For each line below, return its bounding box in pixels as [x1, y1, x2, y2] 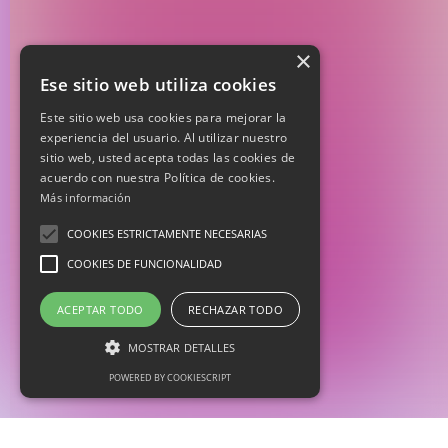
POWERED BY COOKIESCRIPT [109, 371, 231, 384]
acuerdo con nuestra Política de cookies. [40, 169, 276, 186]
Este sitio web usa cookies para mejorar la [40, 109, 287, 126]
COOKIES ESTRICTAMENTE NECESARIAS [67, 226, 267, 241]
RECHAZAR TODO [187, 302, 284, 317]
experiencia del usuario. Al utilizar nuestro [40, 129, 288, 146]
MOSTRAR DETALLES [127, 340, 236, 355]
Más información [40, 190, 132, 205]
